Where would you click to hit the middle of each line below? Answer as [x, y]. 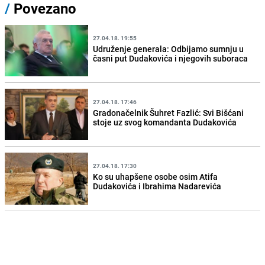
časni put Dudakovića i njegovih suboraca [171, 58]
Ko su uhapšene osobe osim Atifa [156, 177]
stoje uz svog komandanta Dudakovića [165, 122]
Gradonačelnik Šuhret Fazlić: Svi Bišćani [169, 112]
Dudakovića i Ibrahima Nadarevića [157, 186]
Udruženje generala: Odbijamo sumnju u [169, 49]
